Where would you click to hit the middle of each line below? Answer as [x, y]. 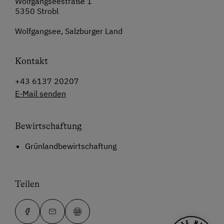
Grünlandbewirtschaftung [71, 146]
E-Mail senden [40, 94]
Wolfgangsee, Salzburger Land [69, 31]
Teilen [27, 184]
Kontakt [31, 61]
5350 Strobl [37, 11]
